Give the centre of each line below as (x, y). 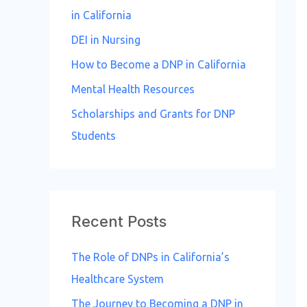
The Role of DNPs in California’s (150, 257)
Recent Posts (119, 221)
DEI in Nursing (106, 40)
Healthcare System (118, 279)
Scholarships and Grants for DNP (153, 114)
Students (94, 136)
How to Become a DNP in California (159, 64)
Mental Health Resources (133, 89)
